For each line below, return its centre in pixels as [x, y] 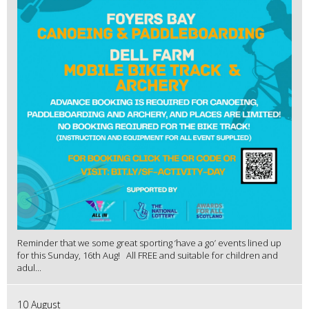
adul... [29, 268]
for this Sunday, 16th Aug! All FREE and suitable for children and [148, 256]
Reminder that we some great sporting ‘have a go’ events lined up [149, 243]
